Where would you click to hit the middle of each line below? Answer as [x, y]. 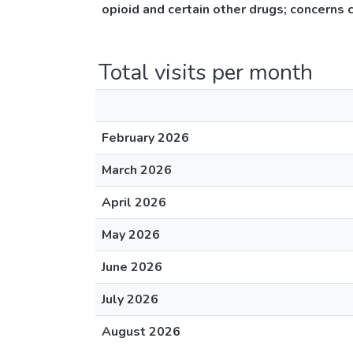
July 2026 [130, 299]
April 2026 [134, 203]
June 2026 [132, 267]
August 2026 [141, 332]
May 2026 [131, 235]
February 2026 [145, 138]
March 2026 [137, 170]
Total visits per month [206, 72]
